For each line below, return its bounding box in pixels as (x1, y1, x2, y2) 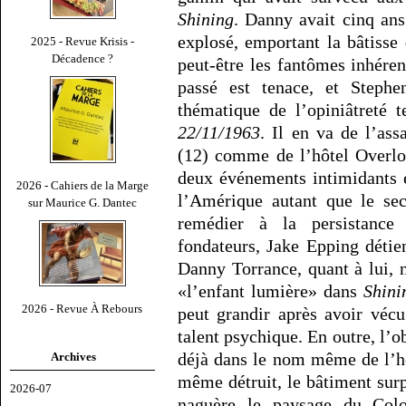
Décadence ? (52, 51, 113, 65)
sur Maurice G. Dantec (28, 195, 137, 209)
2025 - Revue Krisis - (31, 34, 134, 48)
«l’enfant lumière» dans (178, 281, 363, 302)
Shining (178, 9, 234, 30)
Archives (51, 349, 96, 363)
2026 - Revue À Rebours (22, 301, 143, 315)
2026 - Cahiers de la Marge (16, 178, 149, 192)
